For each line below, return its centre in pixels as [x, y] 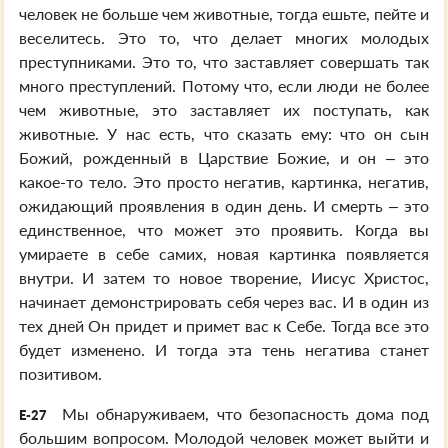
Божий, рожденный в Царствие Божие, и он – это [224, 157]
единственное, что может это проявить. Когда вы [224, 229]
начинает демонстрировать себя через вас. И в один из [224, 301]
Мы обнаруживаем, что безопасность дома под [242, 413]
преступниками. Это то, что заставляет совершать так [224, 61]
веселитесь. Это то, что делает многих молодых [224, 37]
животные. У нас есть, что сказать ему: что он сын [224, 133]
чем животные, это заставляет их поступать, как [224, 109]
